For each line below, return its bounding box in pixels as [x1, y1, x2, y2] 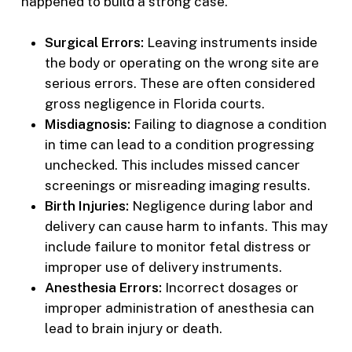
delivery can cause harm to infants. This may [44, 218, 328, 234]
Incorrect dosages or [161, 279, 299, 295]
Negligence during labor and [128, 197, 313, 214]
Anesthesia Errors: [44, 279, 162, 295]
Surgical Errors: [44, 34, 144, 50]
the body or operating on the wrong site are [44, 54, 319, 71]
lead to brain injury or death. [44, 320, 222, 336]
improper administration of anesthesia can [44, 299, 314, 316]
